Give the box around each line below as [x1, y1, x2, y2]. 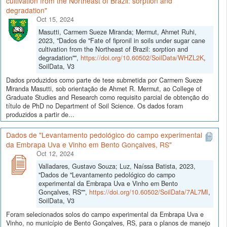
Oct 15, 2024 [36, 14, 74, 24]
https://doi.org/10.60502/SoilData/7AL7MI [89, 187, 208, 197]
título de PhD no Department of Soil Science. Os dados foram [6, 101, 183, 110]
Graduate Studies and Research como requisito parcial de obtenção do [6, 92, 209, 102]
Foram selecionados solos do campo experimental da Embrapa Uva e [6, 209, 204, 219]
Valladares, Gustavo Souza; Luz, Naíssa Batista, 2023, [39, 161, 196, 171]
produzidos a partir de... [6, 109, 74, 119]
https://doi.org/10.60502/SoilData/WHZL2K [81, 53, 204, 62]
